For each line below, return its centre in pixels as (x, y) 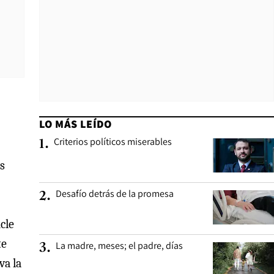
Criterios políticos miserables (113, 142)
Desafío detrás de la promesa (115, 194)
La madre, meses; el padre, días (119, 246)
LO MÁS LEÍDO (76, 124)
